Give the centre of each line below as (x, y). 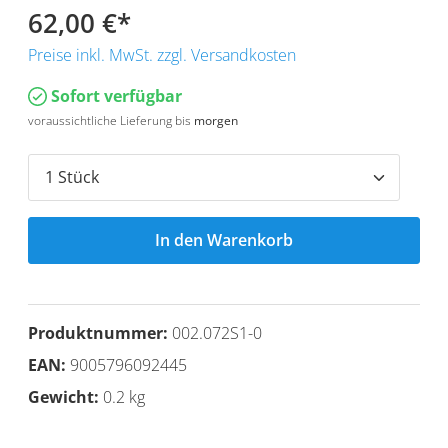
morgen (216, 120)
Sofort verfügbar (115, 95)
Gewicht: (65, 396)
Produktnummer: (100, 332)
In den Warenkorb (224, 239)
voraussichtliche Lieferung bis (111, 120)
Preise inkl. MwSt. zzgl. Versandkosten (162, 54)
